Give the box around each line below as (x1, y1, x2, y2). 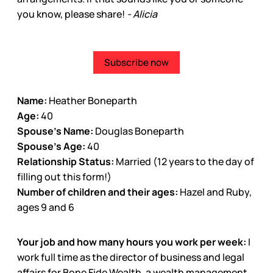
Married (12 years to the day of (116, 154, 254, 168)
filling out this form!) (17, 169, 112, 183)
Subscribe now (104, 56, 169, 69)
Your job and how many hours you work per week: (17, 235, 248, 249)
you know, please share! (17, 7, 127, 21)
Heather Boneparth (49, 93, 137, 107)
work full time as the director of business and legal (17, 250, 244, 264)
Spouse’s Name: (17, 124, 95, 138)
